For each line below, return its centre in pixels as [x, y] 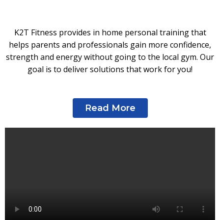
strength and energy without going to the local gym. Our [110, 57]
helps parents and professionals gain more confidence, [110, 45]
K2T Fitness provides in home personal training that [110, 32]
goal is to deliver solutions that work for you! [110, 69]
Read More [110, 108]
